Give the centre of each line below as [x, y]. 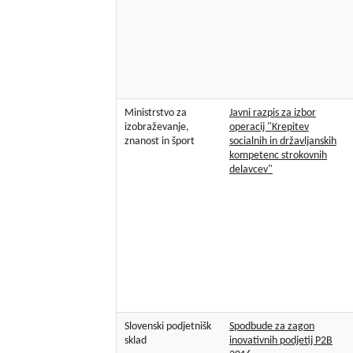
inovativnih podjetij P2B [281, 341]
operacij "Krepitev [269, 128]
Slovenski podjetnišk [168, 327]
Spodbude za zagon [272, 327]
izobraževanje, [157, 128]
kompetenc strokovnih [278, 156]
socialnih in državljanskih [283, 142]
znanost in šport [160, 142]
